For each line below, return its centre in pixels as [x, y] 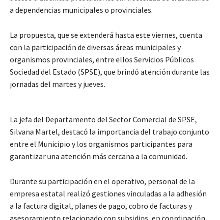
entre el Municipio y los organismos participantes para [101, 144]
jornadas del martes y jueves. [57, 84]
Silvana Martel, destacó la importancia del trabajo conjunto [110, 131]
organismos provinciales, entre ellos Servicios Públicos [102, 59]
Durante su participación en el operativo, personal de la [102, 181]
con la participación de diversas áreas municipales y [95, 47]
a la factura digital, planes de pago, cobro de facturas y [101, 206]
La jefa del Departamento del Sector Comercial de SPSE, [103, 119]
